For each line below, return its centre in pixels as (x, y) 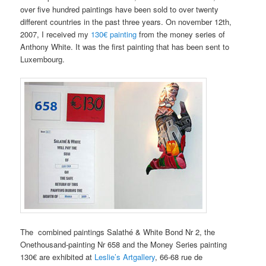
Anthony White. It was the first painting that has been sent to (125, 47)
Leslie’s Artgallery (125, 257)
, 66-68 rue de (179, 257)
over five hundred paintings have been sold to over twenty (120, 9)
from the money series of (181, 34)
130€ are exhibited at (58, 257)
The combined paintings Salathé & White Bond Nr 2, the (118, 232)
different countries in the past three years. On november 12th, (126, 22)
